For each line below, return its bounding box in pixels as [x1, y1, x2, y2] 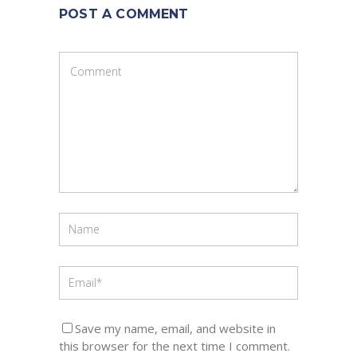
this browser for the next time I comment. [59, 338, 290, 354]
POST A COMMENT [59, 6, 189, 22]
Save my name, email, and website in [75, 320, 276, 336]
